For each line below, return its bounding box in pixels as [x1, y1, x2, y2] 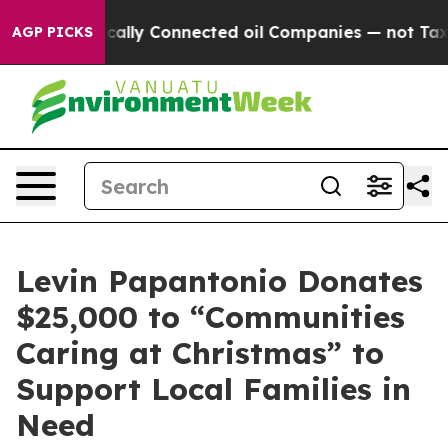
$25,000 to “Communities [16, 298, 405, 336]
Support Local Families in [16, 370, 411, 408]
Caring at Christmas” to [16, 334, 384, 372]
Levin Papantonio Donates [16, 262, 423, 300]
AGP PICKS [12, 23, 93, 41]
